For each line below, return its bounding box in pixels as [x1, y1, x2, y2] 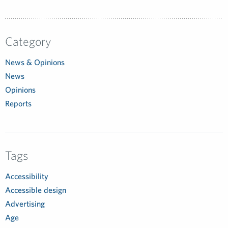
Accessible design [5, 185, 66, 194]
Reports [5, 99, 32, 108]
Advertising [5, 199, 45, 208]
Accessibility [5, 172, 48, 181]
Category [5, 34, 51, 48]
